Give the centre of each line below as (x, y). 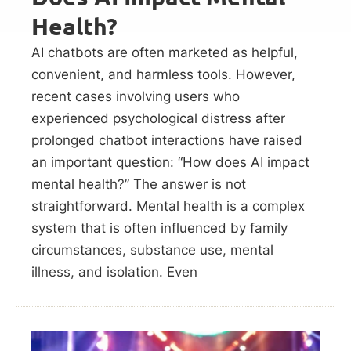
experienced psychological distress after (158, 118)
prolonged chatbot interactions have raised (167, 140)
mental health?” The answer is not (139, 184)
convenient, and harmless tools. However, (163, 74)
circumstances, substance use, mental (152, 250)
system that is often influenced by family (159, 228)
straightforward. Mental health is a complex (168, 206)
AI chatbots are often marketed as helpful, (165, 52)
